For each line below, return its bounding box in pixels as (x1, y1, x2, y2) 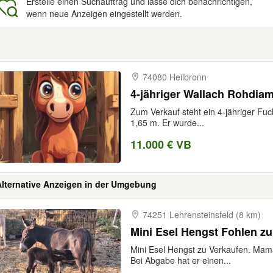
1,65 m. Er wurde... (130, 116, 204, 129)
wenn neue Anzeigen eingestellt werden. (26, 7, 182, 19)
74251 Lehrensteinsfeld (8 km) (143, 208, 261, 221)
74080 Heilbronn (143, 71, 207, 83)
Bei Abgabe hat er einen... (130, 254, 231, 266)
